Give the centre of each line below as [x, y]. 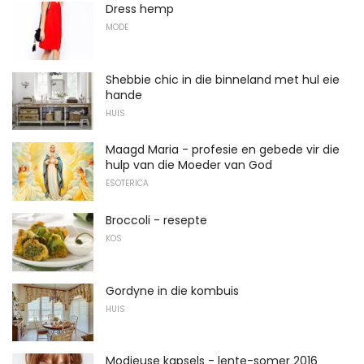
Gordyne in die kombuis [172, 290]
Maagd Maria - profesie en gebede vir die [223, 150]
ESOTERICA [127, 184]
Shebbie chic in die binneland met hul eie [223, 79]
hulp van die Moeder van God [189, 165]
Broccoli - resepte [156, 221]
